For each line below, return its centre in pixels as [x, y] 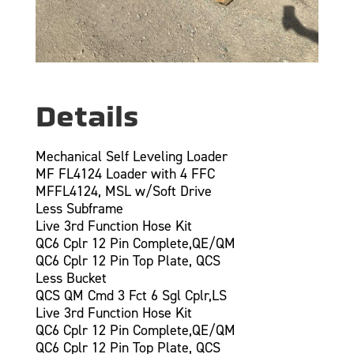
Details [87, 116]
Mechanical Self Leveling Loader [131, 156]
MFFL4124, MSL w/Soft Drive [123, 191]
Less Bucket [71, 278]
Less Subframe [79, 208]
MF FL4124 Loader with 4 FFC [125, 173]
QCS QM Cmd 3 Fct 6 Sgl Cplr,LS [131, 295]
